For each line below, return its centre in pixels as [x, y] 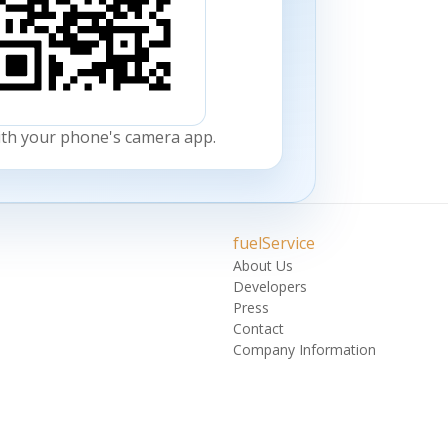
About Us [263, 265]
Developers [270, 286]
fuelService [274, 242]
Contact [258, 328]
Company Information [304, 349]
